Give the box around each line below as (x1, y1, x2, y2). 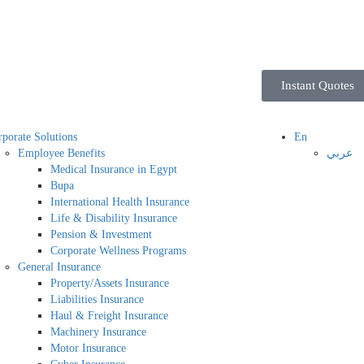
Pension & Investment (50, 228, 152, 240)
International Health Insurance (50, 196, 189, 208)
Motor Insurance (50, 342, 126, 354)
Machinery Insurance (50, 326, 146, 338)
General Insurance (17, 261, 101, 273)
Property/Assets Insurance (50, 277, 169, 289)
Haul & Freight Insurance (50, 310, 168, 322)
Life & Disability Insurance (50, 212, 177, 224)
